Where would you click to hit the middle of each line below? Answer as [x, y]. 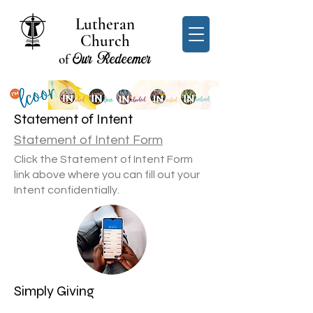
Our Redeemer [111, 59]
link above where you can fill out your [107, 175]
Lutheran [105, 24]
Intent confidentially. [67, 190]
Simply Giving [54, 291]
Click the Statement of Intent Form [103, 159]
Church [105, 41]
